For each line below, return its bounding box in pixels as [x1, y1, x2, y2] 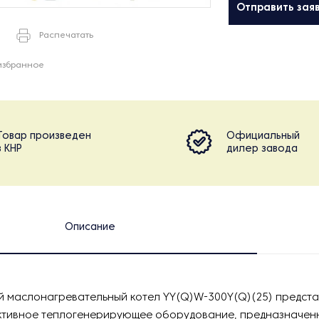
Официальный [226, 132, 300, 141]
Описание [64, 223, 115, 232]
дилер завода [226, 145, 298, 154]
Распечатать [39, 31, 93, 40]
